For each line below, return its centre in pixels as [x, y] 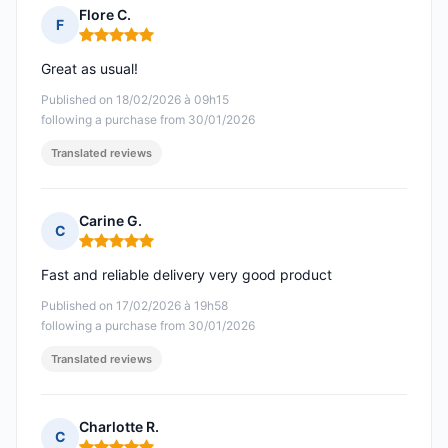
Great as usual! [89, 69]
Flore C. [105, 15]
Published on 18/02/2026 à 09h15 [135, 100]
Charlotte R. [119, 427]
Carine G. [110, 221]
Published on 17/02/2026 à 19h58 [134, 306]
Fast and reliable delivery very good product [186, 275]
